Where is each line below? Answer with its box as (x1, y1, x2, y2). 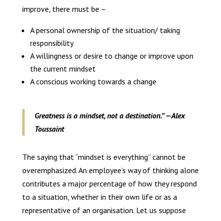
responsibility (30, 38, 74, 48)
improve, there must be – (22, 4, 106, 14)
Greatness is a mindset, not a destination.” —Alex (34, 110, 185, 121)
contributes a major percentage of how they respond (22, 179, 197, 189)
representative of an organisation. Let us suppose (22, 205, 186, 216)
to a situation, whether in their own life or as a (22, 192, 177, 202)
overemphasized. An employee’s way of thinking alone (22, 165, 199, 176)
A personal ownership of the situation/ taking (30, 25, 180, 36)
